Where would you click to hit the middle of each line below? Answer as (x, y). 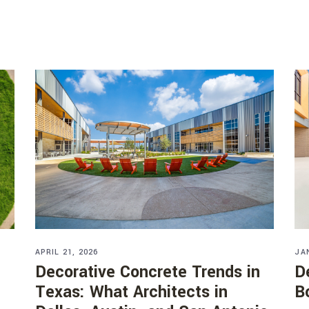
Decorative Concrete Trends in (147, 272)
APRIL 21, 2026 (67, 252)
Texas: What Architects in (131, 292)
